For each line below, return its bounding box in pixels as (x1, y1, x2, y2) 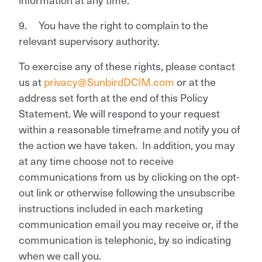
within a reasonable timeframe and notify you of (19, 120, 240, 137)
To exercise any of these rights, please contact (19, 57, 235, 74)
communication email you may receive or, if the (19, 215, 239, 232)
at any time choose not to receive (19, 152, 174, 168)
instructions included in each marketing (19, 199, 203, 216)
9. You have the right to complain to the (19, 16, 208, 33)
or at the (174, 73, 216, 89)
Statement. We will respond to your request (19, 105, 220, 121)
